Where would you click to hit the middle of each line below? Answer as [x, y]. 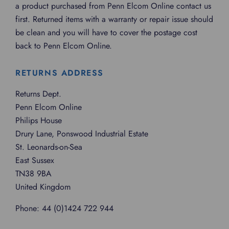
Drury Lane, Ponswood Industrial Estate [82, 134]
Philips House [39, 120]
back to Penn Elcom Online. [66, 46]
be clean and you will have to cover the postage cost [106, 32]
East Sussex [35, 160]
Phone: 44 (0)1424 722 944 [64, 208]
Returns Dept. [38, 94]
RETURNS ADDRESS [60, 73]
